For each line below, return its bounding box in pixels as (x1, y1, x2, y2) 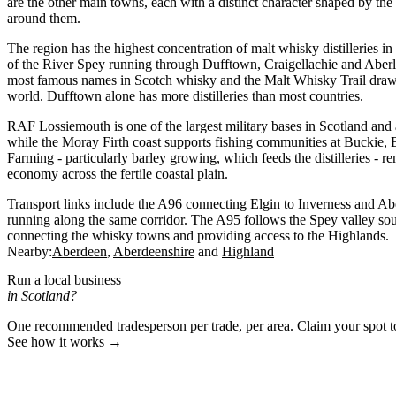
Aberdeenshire (113, 244, 194, 260)
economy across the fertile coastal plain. (7, 166, 228, 182)
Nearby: (7, 244, 52, 260)
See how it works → (7, 333, 122, 349)
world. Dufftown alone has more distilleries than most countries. (7, 88, 363, 104)
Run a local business (7, 271, 121, 287)
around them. (7, 11, 80, 27)
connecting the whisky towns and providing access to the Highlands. (7, 228, 389, 244)
